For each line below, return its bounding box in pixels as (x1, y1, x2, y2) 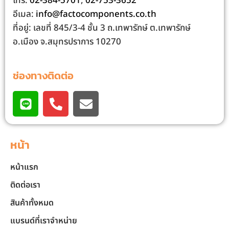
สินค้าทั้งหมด (10, 197, 54, 210)
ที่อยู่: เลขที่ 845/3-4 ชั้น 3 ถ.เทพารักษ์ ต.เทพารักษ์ (13, 21, 191, 35)
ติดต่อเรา (10, 179, 40, 192)
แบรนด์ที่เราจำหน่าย (10, 215, 77, 227)
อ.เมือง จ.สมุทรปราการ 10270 (13, 35, 121, 49)
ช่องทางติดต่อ (13, 68, 74, 84)
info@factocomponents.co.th (36, 8, 156, 21)
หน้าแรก (10, 161, 38, 174)
